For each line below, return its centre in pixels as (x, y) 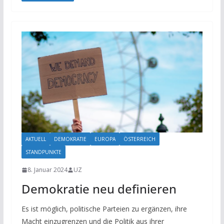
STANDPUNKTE (43, 152)
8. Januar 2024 (47, 170)
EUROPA (105, 139)
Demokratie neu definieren (99, 189)
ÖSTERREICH (139, 139)
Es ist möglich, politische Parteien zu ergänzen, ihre (104, 209)
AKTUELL (35, 139)
